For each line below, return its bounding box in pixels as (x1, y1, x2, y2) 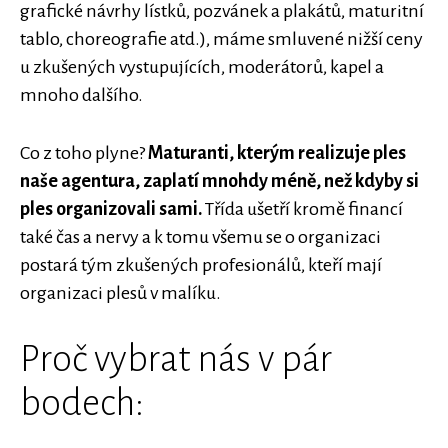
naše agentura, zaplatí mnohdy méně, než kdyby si (20, 171, 419, 191)
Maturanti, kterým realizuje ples (148, 143, 406, 163)
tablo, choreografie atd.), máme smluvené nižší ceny (20, 29, 423, 49)
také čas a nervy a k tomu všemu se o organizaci (20, 227, 381, 247)
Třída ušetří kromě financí (202, 199, 403, 219)
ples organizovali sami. (20, 199, 202, 219)
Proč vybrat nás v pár (20, 339, 332, 379)
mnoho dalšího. (20, 85, 143, 105)
